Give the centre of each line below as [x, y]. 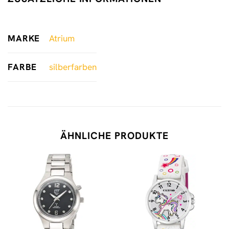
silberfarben [73, 67]
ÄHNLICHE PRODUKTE [114, 135]
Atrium [62, 39]
